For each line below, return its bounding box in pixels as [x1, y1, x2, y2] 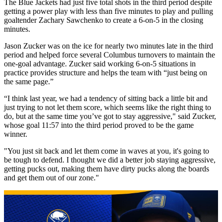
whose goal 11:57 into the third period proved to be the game [4, 120, 194, 129]
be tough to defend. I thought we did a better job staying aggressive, [4, 155, 216, 164]
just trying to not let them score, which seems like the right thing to [4, 103, 211, 111]
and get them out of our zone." [4, 173, 99, 182]
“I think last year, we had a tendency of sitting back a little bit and [4, 94, 208, 103]
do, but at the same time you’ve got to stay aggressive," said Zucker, [4, 111, 216, 120]
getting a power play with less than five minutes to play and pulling [4, 6, 213, 15]
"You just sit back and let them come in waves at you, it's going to [4, 146, 209, 155]
